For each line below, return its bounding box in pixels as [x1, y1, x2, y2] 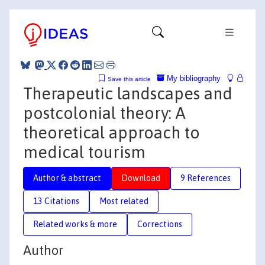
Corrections [137, 219, 182, 229]
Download [121, 173, 160, 183]
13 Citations [33, 196, 79, 206]
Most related [99, 196, 148, 206]
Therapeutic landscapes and [23, 83, 232, 103]
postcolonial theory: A [23, 103, 186, 122]
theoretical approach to [23, 122, 200, 142]
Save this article [108, 75, 151, 82]
